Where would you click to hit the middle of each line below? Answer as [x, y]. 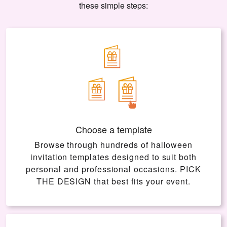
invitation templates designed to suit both [113, 157]
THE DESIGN [64, 181]
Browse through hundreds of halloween [113, 145]
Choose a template [113, 129]
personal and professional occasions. [103, 169]
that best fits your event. [141, 181]
